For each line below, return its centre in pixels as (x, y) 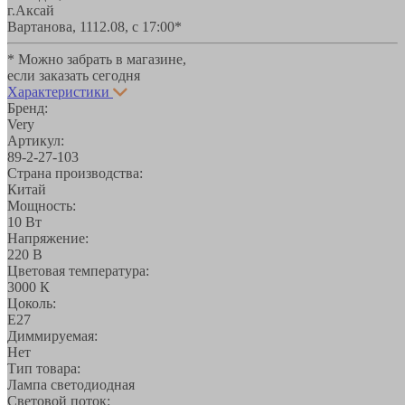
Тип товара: (44, 368)
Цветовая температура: (78, 270)
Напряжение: (48, 238)
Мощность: (42, 205)
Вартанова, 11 (50, 26)
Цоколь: (32, 303)
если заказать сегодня (74, 75)
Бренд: (28, 108)
